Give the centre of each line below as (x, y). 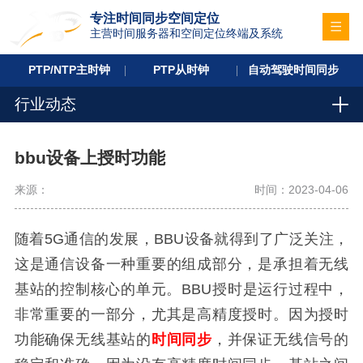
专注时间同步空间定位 (154, 18)
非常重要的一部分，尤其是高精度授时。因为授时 (181, 314)
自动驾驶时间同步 (293, 69)
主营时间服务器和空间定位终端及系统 (186, 33)
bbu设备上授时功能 (90, 157)
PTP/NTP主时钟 (70, 69)
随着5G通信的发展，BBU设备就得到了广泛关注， (181, 239)
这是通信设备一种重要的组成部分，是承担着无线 (181, 264)
